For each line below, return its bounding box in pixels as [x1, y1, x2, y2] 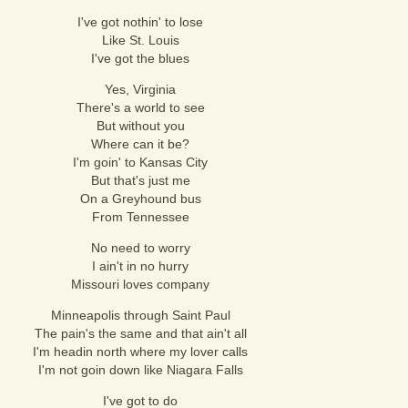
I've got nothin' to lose [77, 15, 203, 29]
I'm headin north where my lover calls [33, 344, 248, 359]
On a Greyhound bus [79, 191, 201, 206]
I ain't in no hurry [92, 259, 189, 273]
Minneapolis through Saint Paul [50, 308, 230, 322]
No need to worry [90, 240, 190, 255]
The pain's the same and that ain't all [34, 326, 247, 341]
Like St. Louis [101, 33, 179, 47]
